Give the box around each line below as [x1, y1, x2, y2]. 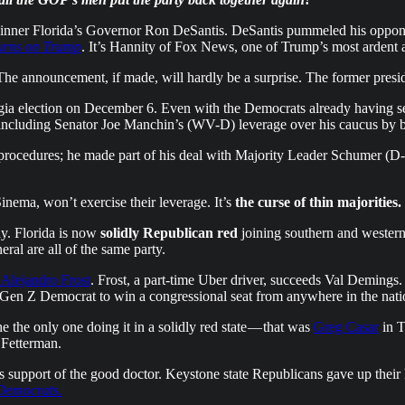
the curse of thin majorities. [235, 193, 401, 210]
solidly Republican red [100, 224, 238, 240]
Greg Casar [314, 318, 379, 334]
